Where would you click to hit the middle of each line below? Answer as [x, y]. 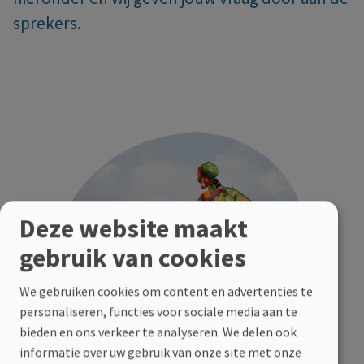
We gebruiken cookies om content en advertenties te [166, 290]
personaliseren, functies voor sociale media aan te [158, 311]
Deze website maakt [134, 228]
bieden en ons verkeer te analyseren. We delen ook [158, 331]
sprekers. [47, 23]
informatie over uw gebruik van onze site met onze [160, 351]
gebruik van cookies [133, 257]
